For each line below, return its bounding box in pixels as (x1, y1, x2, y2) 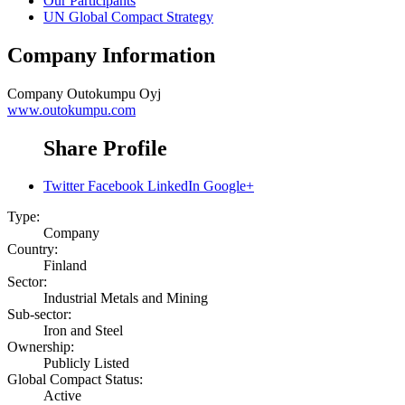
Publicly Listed (43, 355, 129, 372)
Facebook (88, 178, 144, 194)
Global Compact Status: (7, 372, 143, 388)
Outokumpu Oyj (67, 85, 161, 101)
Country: (7, 241, 58, 258)
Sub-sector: (7, 306, 71, 323)
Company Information (7, 42, 215, 67)
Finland (43, 258, 87, 274)
